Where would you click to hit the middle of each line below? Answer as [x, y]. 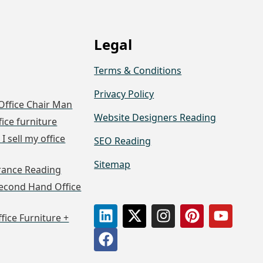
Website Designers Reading [155, 117]
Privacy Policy [124, 94]
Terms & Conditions [138, 70]
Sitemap [112, 164]
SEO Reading [123, 141]
